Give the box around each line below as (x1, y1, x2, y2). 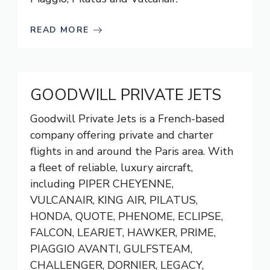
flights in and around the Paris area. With (30, 144, 233, 159)
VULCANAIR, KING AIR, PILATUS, (30, 193, 198, 207)
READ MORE (30, 24, 89, 36)
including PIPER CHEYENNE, (30, 177, 174, 191)
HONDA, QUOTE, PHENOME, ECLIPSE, (30, 209, 223, 224)
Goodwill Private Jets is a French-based (30, 111, 225, 126)
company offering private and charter (30, 128, 213, 142)
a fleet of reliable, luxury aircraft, (30, 160, 193, 175)
